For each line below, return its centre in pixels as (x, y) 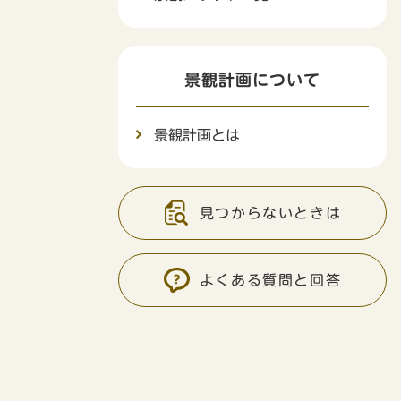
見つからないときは (270, 213)
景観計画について (252, 79)
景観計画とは (197, 135)
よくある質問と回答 (270, 280)
